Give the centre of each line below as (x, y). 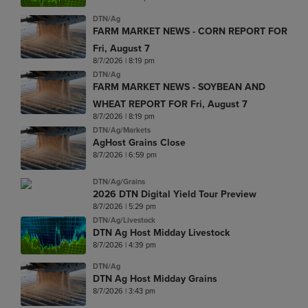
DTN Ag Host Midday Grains (155, 279)
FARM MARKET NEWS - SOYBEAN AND (179, 87)
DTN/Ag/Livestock (124, 220)
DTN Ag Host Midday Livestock (161, 233)
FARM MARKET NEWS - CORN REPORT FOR (190, 31)
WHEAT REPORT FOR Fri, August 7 (170, 104)
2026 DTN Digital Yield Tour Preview (175, 195)
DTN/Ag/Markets (122, 130)
